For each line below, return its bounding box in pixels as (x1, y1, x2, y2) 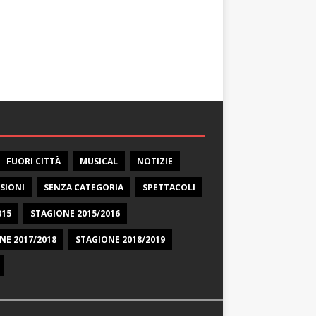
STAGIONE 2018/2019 (75, 233, 165, 246)
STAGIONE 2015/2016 (30, 207, 120, 220)
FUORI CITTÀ (6, 155, 61, 168)
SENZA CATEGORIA (43, 181, 123, 194)
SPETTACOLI (142, 181, 195, 194)
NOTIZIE (136, 155, 173, 168)
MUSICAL (79, 155, 118, 168)
